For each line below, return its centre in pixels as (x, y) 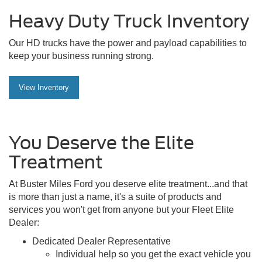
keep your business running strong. (81, 56)
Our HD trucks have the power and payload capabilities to (128, 43)
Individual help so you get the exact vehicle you (153, 254)
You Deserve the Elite (101, 143)
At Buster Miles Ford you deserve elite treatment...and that (128, 184)
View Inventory (44, 88)
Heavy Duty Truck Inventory (129, 21)
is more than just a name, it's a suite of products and (115, 197)
